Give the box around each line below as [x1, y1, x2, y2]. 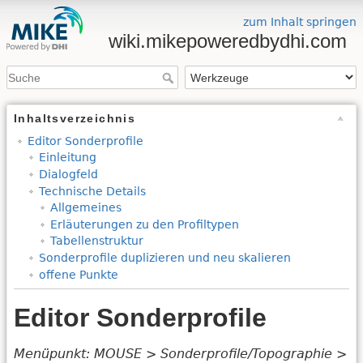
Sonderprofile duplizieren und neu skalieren [38, 250, 291, 264]
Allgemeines [49, 201, 122, 215]
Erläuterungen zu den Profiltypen [49, 217, 239, 231]
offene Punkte [38, 267, 118, 281]
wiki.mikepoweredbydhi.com [109, 30, 347, 52]
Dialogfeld [38, 167, 98, 181]
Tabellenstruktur [49, 234, 143, 248]
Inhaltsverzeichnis [14, 112, 136, 126]
